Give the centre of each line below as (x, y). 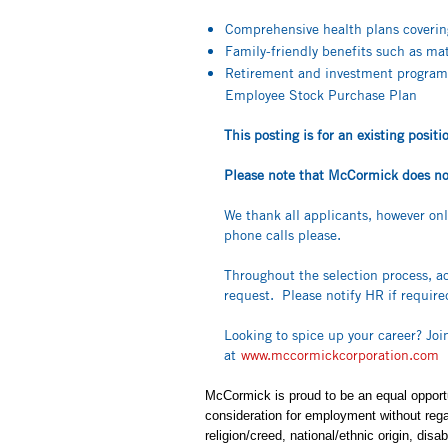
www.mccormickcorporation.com (340, 354)
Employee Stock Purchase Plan (323, 94)
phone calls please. (289, 234)
